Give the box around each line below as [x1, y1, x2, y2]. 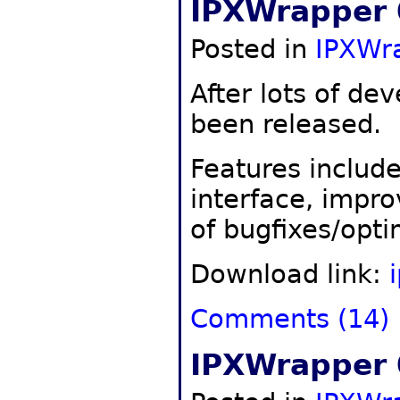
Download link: [190, 259, 389, 289]
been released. [190, 109, 381, 139]
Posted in [190, 34, 315, 64]
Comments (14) [190, 304, 389, 334]
